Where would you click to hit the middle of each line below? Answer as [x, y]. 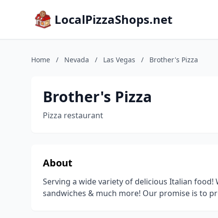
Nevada [77, 60]
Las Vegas [119, 60]
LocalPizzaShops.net [113, 19]
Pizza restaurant [73, 115]
